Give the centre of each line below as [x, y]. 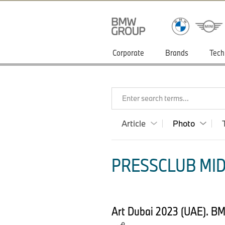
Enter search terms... [155, 98]
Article [134, 123]
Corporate [128, 52]
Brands [177, 52]
